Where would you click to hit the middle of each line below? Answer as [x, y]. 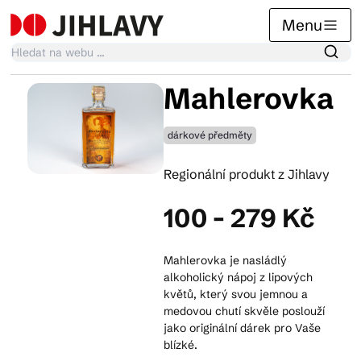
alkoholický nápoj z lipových [238, 277]
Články [34, 234]
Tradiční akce [56, 173]
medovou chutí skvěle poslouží [244, 311]
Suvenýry [44, 294]
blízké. [180, 345]
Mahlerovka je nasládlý [225, 260]
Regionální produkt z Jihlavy [247, 174]
